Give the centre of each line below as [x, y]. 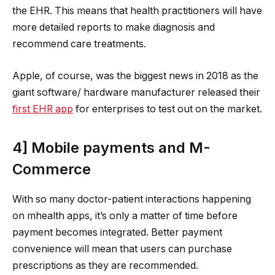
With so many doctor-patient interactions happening [132, 199]
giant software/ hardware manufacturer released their [136, 92]
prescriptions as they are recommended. [105, 265]
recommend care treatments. [79, 44]
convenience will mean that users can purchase [122, 249]
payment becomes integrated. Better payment [117, 232]
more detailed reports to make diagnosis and [114, 28]
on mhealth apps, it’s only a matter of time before [125, 215]
